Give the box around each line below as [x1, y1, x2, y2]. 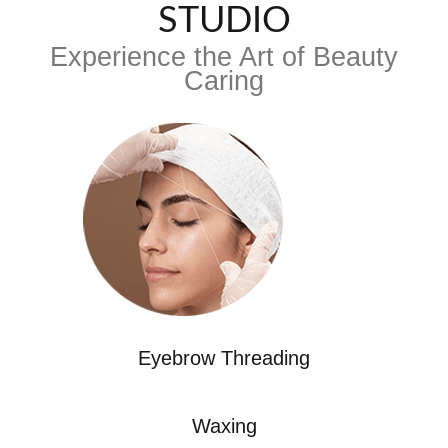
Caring [184, 66, 264, 97]
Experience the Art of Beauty [50, 42, 398, 73]
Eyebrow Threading [138, 347, 310, 370]
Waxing [191, 415, 257, 438]
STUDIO [157, 3, 291, 40]
